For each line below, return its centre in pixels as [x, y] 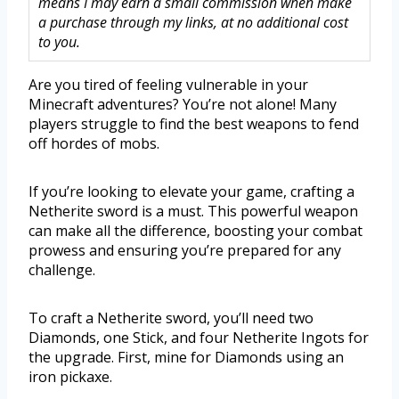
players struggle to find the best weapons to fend [194, 123]
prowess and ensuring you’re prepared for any [185, 250]
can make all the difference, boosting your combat [195, 230]
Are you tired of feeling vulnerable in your [168, 84]
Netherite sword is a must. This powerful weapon [193, 211]
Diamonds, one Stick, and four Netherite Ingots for [199, 337]
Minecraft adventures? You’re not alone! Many [183, 104]
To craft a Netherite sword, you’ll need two [171, 318]
